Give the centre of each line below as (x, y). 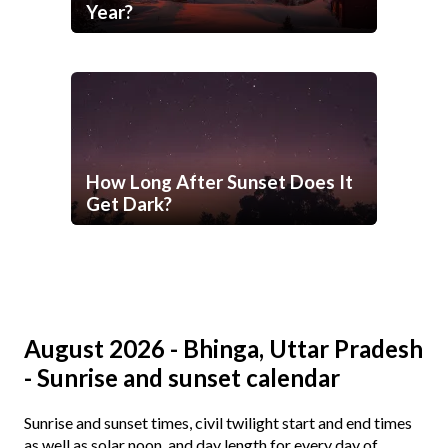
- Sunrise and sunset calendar (182, 378)
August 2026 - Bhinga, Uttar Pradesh (223, 349)
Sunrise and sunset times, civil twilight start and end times (218, 423)
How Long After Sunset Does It (219, 182)
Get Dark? (129, 204)
